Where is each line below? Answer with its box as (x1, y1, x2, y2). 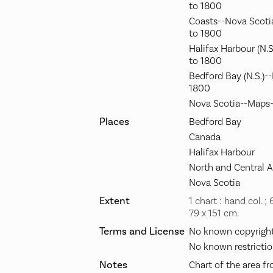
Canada (189, 131, 221, 144)
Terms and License (99, 225, 185, 239)
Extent (99, 194, 130, 208)
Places (99, 115, 129, 129)
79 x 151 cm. (189, 207, 239, 220)
